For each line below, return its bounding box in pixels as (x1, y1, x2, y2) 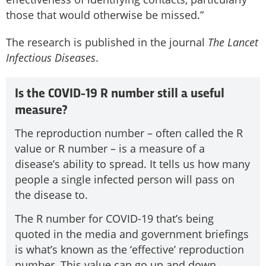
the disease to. (15, 187, 88, 202)
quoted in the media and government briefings (15, 227, 249, 242)
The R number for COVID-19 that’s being (15, 211, 214, 226)
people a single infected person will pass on (15, 172, 235, 186)
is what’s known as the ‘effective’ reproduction (15, 242, 244, 257)
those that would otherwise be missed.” (6, 7, 204, 22)
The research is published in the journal (6, 34, 208, 49)
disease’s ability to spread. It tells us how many (15, 156, 250, 171)
